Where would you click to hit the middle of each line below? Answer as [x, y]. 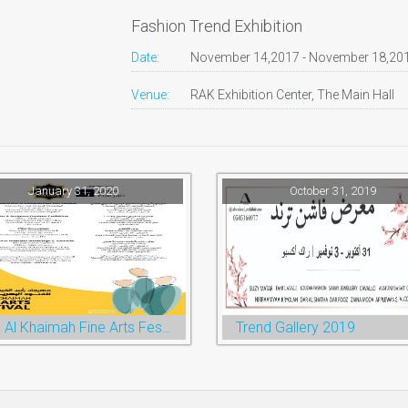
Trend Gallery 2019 [296, 328]
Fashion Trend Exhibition [217, 26]
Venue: [150, 95]
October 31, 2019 [332, 191]
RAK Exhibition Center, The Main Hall [292, 95]
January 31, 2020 [73, 191]
